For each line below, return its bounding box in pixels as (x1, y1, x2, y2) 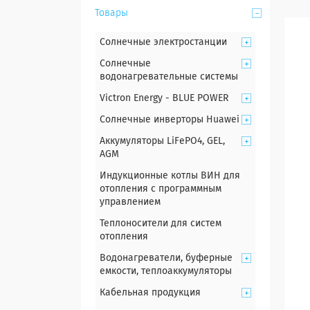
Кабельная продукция (100, 288, 201, 298)
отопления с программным (100, 184, 221, 194)
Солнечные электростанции (100, 37, 227, 47)
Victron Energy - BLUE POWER (100, 93, 228, 103)
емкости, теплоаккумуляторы (100, 266, 232, 276)
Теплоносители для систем (100, 219, 221, 228)
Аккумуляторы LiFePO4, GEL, (100, 136, 225, 146)
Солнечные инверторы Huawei (100, 115, 239, 125)
